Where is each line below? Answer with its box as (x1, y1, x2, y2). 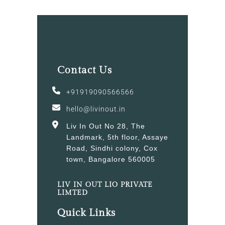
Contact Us (57, 64, 112, 76)
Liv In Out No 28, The (66, 122, 145, 130)
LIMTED (57, 188, 88, 197)
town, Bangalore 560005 (66, 155, 155, 163)
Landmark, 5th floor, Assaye (66, 133, 168, 141)
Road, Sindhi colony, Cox (66, 144, 158, 152)
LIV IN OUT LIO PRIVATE (57, 180, 153, 189)
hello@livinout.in (66, 104, 126, 113)
